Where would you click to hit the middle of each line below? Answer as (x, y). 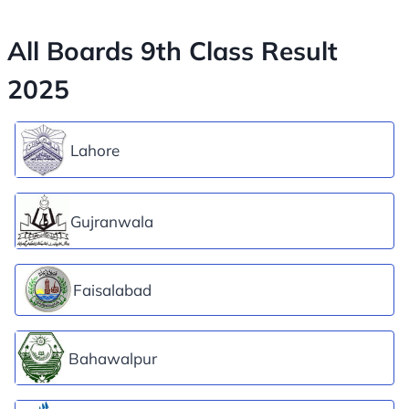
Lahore (95, 150)
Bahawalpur (113, 358)
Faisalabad (112, 290)
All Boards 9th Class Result (173, 51)
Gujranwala (112, 221)
